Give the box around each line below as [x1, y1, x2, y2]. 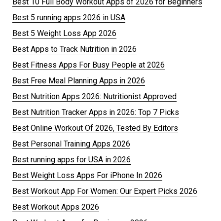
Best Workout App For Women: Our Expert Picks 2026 [12, 186, 197, 196]
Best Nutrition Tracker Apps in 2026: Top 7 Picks [12, 107, 179, 117]
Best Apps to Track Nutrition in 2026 [12, 44, 137, 54]
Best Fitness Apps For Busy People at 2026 [12, 60, 165, 70]
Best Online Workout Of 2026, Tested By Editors [12, 123, 178, 133]
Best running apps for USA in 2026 [12, 154, 131, 164]
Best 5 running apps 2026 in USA [12, 12, 125, 22]
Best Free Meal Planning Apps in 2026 [12, 75, 145, 85]
